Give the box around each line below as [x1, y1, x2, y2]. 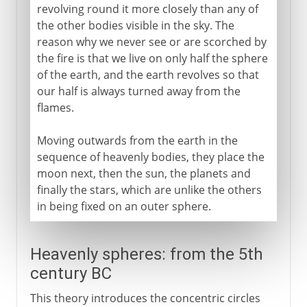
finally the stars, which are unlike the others [36, 182, 262, 197]
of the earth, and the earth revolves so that [36, 66, 259, 82]
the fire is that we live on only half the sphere [36, 50, 268, 66]
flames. [36, 99, 74, 115]
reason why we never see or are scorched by [36, 34, 267, 49]
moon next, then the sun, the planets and [36, 165, 251, 181]
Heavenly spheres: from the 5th [29, 244, 263, 264]
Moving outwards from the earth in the [36, 132, 238, 148]
